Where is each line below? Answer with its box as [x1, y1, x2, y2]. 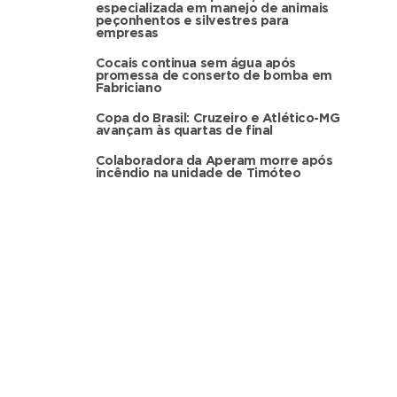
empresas [95, 27, 160, 40]
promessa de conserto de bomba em [95, 69, 332, 82]
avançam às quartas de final [95, 124, 273, 137]
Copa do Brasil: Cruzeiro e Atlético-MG [95, 112, 340, 125]
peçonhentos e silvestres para [95, 14, 289, 27]
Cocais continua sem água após [95, 57, 296, 70]
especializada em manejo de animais [95, 2, 329, 15]
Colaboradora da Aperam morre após [95, 154, 333, 167]
